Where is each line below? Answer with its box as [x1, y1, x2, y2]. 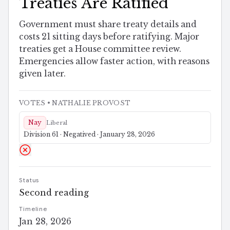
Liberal [46, 119, 67, 126]
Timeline [19, 205, 48, 213]
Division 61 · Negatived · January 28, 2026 [24, 130, 155, 138]
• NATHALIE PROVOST [45, 99, 131, 107]
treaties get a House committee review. [19, 44, 181, 54]
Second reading [19, 187, 89, 198]
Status [19, 176, 40, 184]
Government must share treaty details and [19, 19, 197, 29]
